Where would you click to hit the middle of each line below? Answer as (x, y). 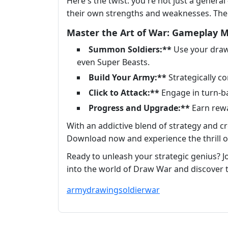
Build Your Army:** (127, 78)
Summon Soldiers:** (130, 50)
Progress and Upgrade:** (139, 108)
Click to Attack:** (124, 93)
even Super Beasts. (113, 62)
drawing (103, 190)
